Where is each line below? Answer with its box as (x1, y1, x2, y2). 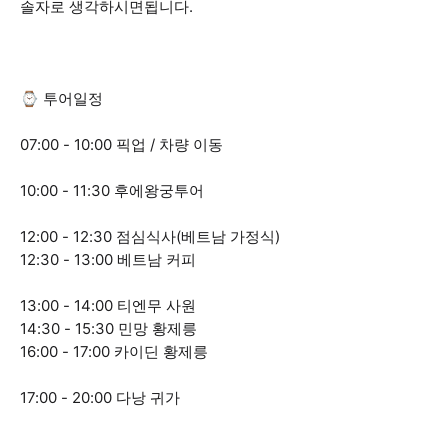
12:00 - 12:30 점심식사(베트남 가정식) (20, 227, 280, 246)
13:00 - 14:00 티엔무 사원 (20, 296, 196, 315)
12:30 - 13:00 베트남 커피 (20, 250, 196, 269)
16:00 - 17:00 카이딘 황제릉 (20, 342, 208, 361)
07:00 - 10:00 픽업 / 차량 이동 (20, 135, 223, 154)
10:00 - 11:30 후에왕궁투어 (20, 181, 204, 200)
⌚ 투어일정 (20, 89, 103, 108)
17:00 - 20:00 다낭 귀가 (20, 388, 180, 407)
